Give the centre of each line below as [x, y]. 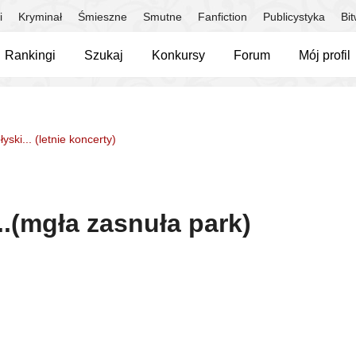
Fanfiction [222, 17]
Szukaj [104, 55]
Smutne [163, 17]
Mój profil [325, 55]
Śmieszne [103, 17]
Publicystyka [294, 17]
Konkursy [178, 55]
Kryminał [40, 17]
